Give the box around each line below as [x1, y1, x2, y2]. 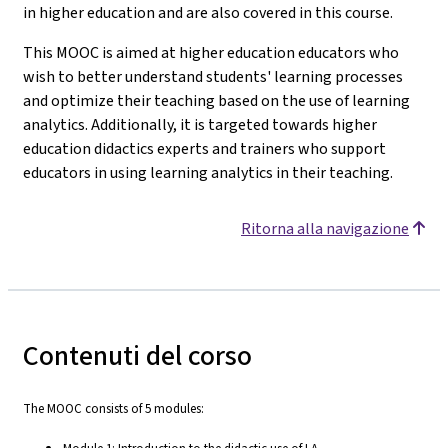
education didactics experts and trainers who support [23, 137, 386, 159]
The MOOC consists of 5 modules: [23, 399, 204, 417]
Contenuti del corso [23, 336, 252, 374]
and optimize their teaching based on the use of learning [23, 89, 410, 111]
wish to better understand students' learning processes [23, 65, 403, 87]
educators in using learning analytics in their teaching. [23, 161, 393, 183]
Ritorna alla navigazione [241, 217, 409, 239]
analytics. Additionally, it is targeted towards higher [23, 113, 377, 135]
